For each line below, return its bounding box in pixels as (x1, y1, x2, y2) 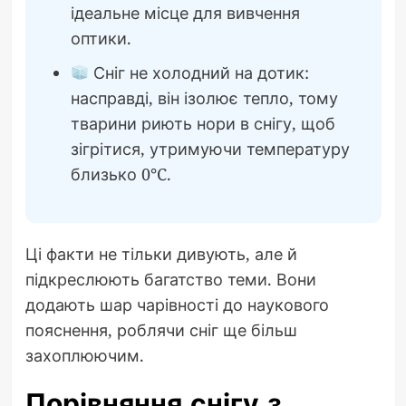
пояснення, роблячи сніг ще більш (24, 319, 297, 342)
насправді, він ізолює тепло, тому (70, 87, 338, 110)
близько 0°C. (70, 163, 171, 186)
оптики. (70, 27, 131, 50)
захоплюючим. (24, 344, 144, 367)
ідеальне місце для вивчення (70, 2, 300, 24)
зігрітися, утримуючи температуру (70, 138, 350, 160)
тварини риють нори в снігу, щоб (70, 112, 335, 135)
